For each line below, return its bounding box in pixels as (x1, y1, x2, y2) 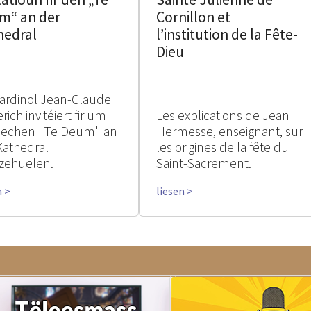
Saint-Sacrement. (156, 155, 251, 171)
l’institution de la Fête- (156, 25, 298, 44)
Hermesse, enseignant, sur (156, 123, 303, 140)
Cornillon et (156, 8, 230, 26)
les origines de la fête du (156, 139, 289, 155)
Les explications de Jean (156, 107, 289, 124)
